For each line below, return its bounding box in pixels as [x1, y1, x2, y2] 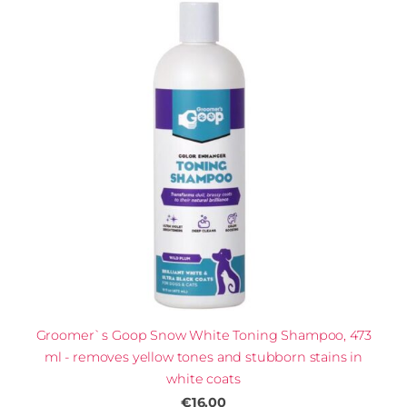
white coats [166, 370, 241, 387]
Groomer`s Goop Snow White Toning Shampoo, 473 [35, 326, 372, 343]
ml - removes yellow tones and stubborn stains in [44, 348, 363, 365]
